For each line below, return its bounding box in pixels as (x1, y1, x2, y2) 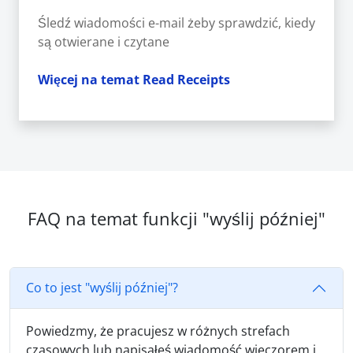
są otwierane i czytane (38, 32, 169, 50)
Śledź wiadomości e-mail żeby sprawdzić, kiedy (38, 13, 315, 32)
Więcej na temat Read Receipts (38, 70, 230, 88)
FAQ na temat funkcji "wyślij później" (28, 206, 325, 230)
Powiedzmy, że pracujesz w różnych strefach (26, 321, 290, 340)
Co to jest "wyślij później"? (26, 279, 178, 297)
